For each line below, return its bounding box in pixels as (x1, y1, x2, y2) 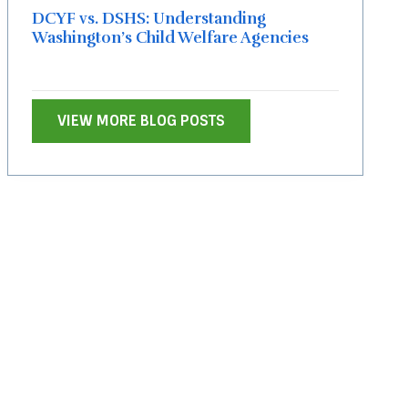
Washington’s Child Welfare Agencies (31, 28, 309, 47)
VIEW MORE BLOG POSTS (56, 111, 225, 130)
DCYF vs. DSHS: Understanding (31, 9, 266, 28)
